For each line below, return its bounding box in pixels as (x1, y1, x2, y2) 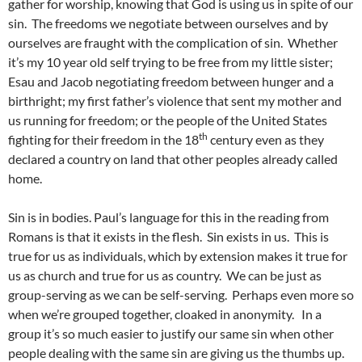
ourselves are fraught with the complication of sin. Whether (8, 35, 338, 51)
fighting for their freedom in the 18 (8, 132, 199, 148)
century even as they (208, 132, 324, 148)
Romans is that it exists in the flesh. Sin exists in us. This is (8, 229, 329, 245)
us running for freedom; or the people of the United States (8, 112, 327, 128)
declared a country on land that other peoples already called (8, 151, 338, 167)
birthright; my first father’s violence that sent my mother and (8, 93, 342, 109)
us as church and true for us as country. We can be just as (8, 267, 322, 284)
